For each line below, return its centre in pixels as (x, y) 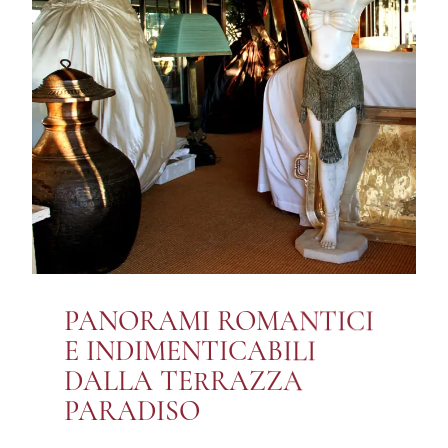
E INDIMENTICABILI (190, 351)
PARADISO (132, 411)
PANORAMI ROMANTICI (219, 321)
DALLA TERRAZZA (183, 381)
